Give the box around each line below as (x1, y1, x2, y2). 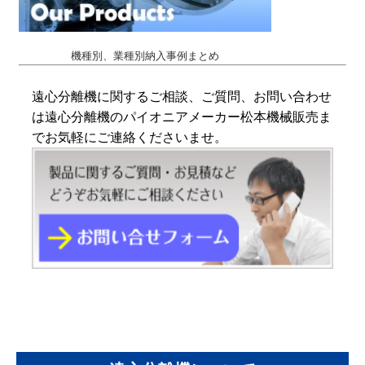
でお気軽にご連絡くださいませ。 (32, 129, 228, 144)
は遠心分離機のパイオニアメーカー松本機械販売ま (32, 108, 332, 124)
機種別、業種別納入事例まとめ (71, 49, 220, 62)
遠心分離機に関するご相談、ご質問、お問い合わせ (32, 88, 332, 103)
